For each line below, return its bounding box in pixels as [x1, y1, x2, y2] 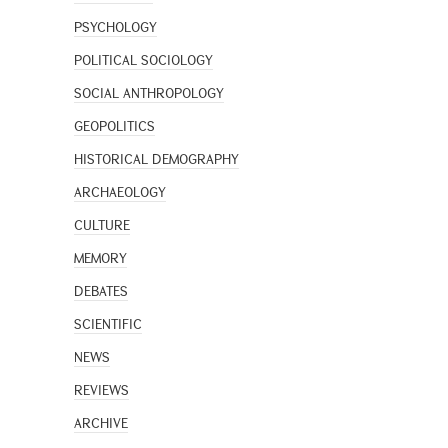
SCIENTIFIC [74, 315, 142, 334]
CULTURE [74, 216, 130, 235]
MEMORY [74, 249, 127, 268]
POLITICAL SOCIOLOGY [74, 51, 213, 70]
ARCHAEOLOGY [74, 183, 166, 202]
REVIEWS [74, 381, 129, 400]
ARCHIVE [74, 414, 128, 433]
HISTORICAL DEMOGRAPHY [74, 150, 239, 169]
